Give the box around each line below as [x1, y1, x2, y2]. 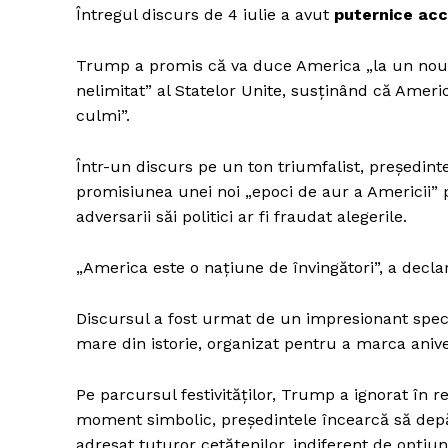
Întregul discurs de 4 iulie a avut [76, 5, 334, 25]
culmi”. [76, 106, 130, 126]
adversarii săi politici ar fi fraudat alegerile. [76, 207, 407, 227]
